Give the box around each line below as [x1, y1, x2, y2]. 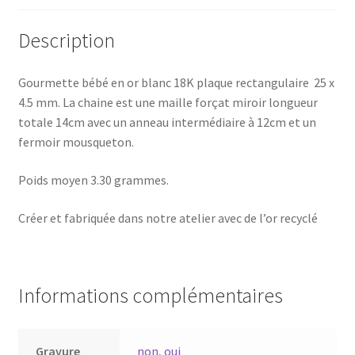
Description [17, 27, 115, 53]
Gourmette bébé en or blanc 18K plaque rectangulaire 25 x [17, 74, 334, 91]
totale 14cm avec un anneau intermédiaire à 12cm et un [17, 114, 316, 131]
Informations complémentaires [17, 283, 283, 309]
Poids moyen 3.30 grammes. [17, 172, 169, 189]
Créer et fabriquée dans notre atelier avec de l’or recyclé [17, 209, 318, 226]
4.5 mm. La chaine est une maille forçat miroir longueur [17, 94, 318, 111]
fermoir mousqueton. [17, 134, 134, 151]
